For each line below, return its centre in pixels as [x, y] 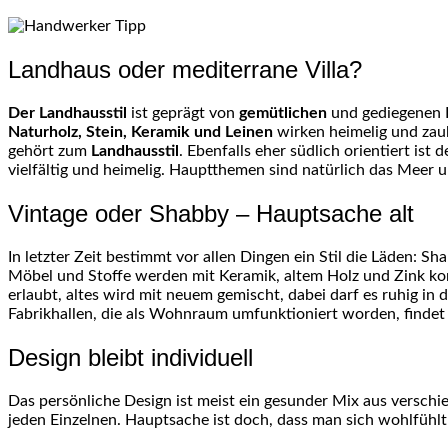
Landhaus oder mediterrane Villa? [185, 70]
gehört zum [49, 151]
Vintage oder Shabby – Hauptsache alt [211, 213]
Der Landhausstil [67, 113]
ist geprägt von [183, 113]
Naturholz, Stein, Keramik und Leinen [140, 132]
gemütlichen [283, 113]
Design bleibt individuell [130, 357]
